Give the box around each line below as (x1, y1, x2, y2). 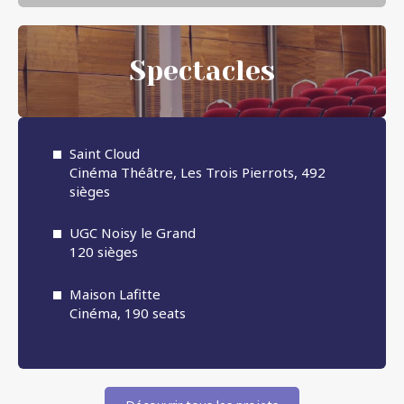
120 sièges (69, 243, 138, 262)
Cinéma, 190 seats (69, 303, 186, 322)
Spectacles (129, 55, 275, 87)
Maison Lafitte (69, 284, 161, 303)
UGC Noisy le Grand (69, 224, 196, 243)
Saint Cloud (69, 143, 140, 162)
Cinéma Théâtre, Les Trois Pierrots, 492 (69, 162, 326, 181)
